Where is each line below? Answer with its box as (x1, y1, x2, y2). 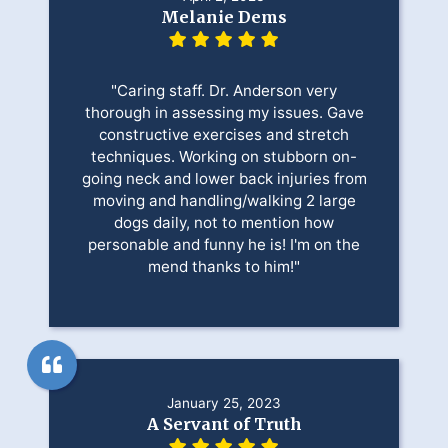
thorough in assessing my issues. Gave (84, 103, 364, 123)
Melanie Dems (161, 7, 287, 28)
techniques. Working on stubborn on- (91, 147, 357, 167)
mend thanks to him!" (148, 257, 300, 277)
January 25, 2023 (167, 395, 281, 412)
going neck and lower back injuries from (81, 169, 367, 189)
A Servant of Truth (146, 414, 302, 435)
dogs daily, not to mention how (114, 213, 334, 233)
